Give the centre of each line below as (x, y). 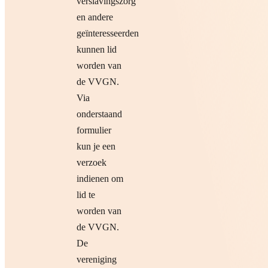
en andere (95, 17)
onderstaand (99, 114)
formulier (94, 130)
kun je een (96, 147)
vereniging (97, 260)
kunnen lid (97, 50)
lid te (86, 195)
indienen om (100, 179)
